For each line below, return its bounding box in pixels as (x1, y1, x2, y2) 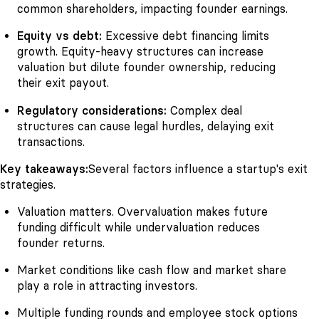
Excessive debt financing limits (102, 29, 269, 43)
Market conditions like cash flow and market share (17, 263, 286, 277)
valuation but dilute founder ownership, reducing (17, 61, 276, 75)
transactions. (17, 135, 85, 149)
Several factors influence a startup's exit (88, 162, 308, 176)
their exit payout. (17, 76, 109, 90)
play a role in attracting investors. (17, 278, 197, 293)
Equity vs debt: (17, 29, 102, 43)
